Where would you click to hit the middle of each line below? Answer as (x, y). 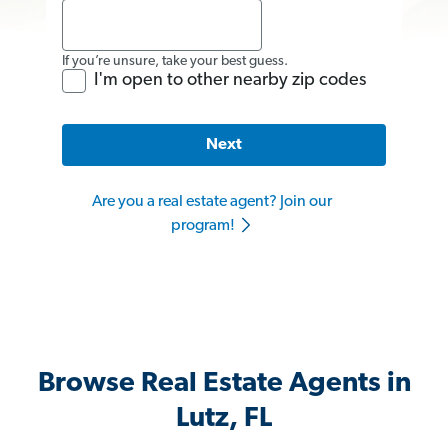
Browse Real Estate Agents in (224, 384)
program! (204, 226)
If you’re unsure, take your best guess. (175, 61)
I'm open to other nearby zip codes (230, 80)
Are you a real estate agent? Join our (212, 202)
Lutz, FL (224, 419)
